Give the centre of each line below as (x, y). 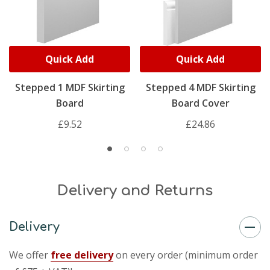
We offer (30, 255)
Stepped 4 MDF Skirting (200, 88)
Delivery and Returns (135, 191)
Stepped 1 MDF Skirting (70, 88)
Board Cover (200, 103)
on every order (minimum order (186, 255)
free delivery (82, 255)
